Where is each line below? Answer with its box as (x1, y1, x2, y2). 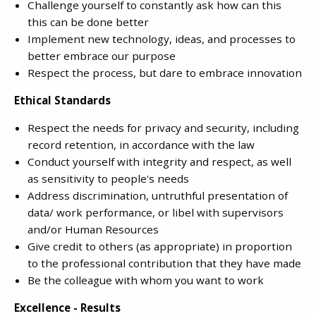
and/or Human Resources (28, 222, 159, 237)
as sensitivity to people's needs (28, 171, 189, 186)
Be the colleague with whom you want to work (28, 273, 264, 288)
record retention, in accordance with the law (28, 138, 255, 152)
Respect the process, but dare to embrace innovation (28, 65, 302, 80)
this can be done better (28, 14, 149, 29)
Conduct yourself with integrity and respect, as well (28, 154, 291, 169)
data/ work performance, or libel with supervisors (28, 205, 284, 220)
